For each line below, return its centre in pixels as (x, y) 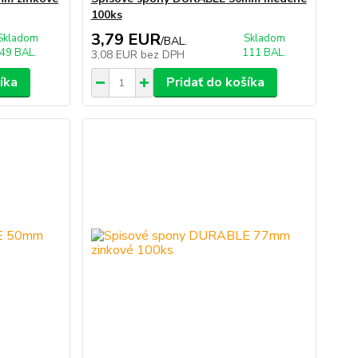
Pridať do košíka (215, 82)
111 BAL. (265, 53)
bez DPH (162, 55)
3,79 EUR (125, 40)
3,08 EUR (115, 55)
